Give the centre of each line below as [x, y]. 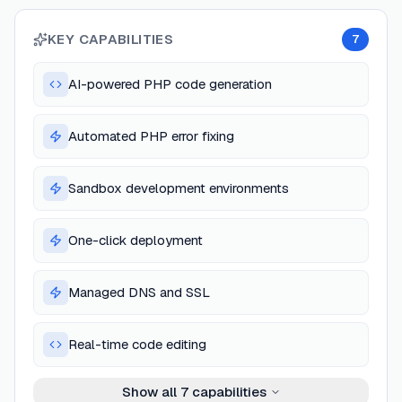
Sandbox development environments [179, 188]
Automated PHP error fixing [151, 136]
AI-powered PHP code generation [170, 84]
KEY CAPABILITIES [110, 39]
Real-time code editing [137, 345]
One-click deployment [135, 240]
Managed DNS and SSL [139, 293]
